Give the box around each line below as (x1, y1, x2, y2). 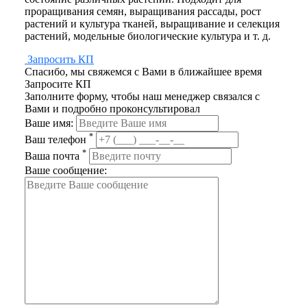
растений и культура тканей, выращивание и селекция (25, 18, 280, 29)
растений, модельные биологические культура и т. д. (25, 30, 273, 42)
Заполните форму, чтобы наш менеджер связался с (25, 90, 260, 102)
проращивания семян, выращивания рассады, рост (25, 5, 261, 17)
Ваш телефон (25, 134, 89, 145)
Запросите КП (25, 78, 91, 90)
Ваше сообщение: (25, 164, 107, 176)
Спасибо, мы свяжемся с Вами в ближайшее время (25, 66, 262, 77)
